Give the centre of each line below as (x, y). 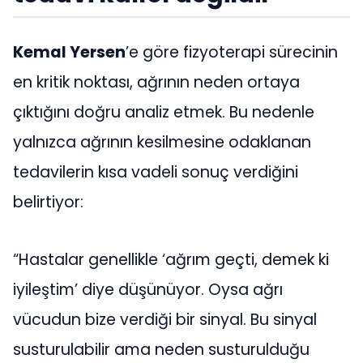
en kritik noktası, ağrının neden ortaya (156, 82)
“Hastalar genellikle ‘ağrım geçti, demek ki (171, 260)
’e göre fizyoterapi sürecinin (232, 52)
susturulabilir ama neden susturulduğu (161, 350)
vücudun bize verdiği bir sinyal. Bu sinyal (165, 320)
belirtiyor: (48, 202)
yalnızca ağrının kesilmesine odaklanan (162, 142)
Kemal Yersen (69, 52)
